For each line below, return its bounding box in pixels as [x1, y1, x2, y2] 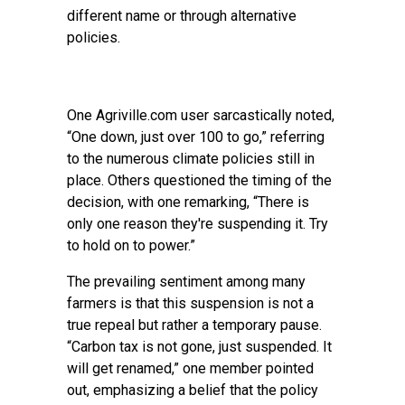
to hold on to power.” [67, 237, 195, 254]
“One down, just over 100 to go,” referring [67, 128, 325, 146]
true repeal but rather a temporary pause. [67, 316, 322, 334]
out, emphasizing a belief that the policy [67, 381, 318, 399]
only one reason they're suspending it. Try [67, 215, 328, 232]
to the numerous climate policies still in [67, 150, 315, 167]
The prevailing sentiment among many [67, 273, 306, 290]
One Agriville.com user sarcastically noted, [67, 107, 334, 124]
